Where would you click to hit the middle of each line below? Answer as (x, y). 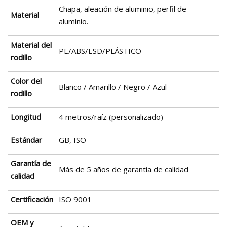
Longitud (26, 116)
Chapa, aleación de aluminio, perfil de (123, 8)
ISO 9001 (75, 199)
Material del (31, 44)
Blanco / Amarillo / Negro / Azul (113, 86)
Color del (26, 80)
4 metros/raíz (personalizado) (111, 116)
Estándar (26, 140)
